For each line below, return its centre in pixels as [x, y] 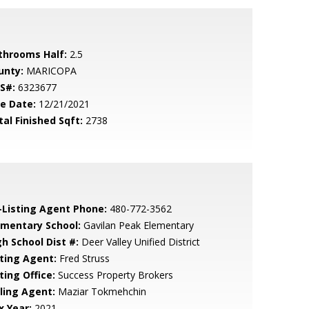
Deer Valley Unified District [139, 242]
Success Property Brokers [114, 275]
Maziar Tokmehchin [100, 291]
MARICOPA [50, 71]
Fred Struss [83, 258]
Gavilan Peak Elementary [137, 225]
